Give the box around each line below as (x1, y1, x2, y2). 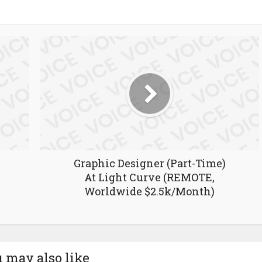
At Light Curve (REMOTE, (84, 170, 215, 184)
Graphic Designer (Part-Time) (73, 156, 226, 170)
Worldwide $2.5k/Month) (84, 184, 215, 198)
